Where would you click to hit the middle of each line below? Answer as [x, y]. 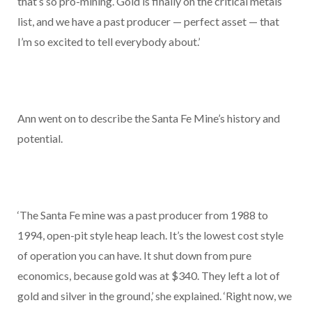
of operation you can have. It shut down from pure [134, 256]
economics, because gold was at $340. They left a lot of [149, 276]
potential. [40, 139]
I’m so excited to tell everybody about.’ [109, 42]
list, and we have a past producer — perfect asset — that [148, 22]
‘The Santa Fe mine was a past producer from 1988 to [143, 215]
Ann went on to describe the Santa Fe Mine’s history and [149, 118]
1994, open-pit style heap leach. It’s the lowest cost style [150, 235]
